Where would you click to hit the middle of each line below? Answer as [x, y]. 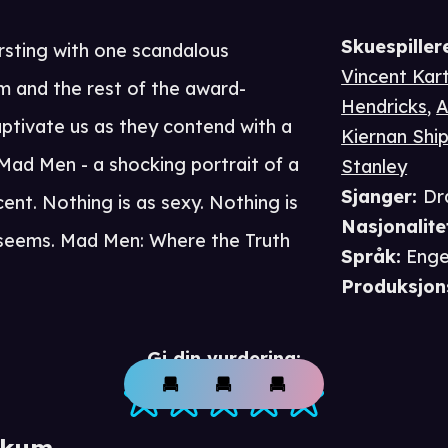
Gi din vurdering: [224, 359]
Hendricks [384, 107]
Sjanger [377, 197]
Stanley [374, 167]
